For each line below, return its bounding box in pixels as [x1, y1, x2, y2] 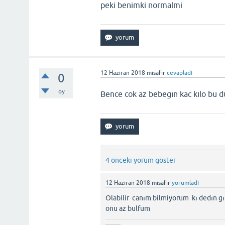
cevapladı [167, 69, 193, 76]
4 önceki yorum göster [105, 156, 176, 164]
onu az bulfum [105, 204, 151, 212]
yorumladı [172, 179, 199, 186]
